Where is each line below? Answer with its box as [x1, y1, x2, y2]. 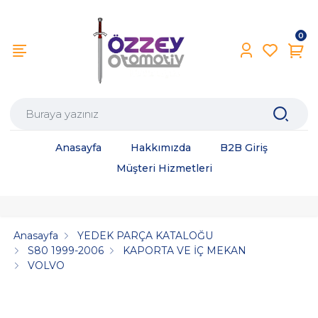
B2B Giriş [220, 141, 268, 155]
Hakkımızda [131, 141, 191, 155]
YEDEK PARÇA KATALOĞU [77, 229, 214, 242]
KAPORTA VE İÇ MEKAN [123, 243, 247, 257]
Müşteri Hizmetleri [116, 162, 212, 175]
